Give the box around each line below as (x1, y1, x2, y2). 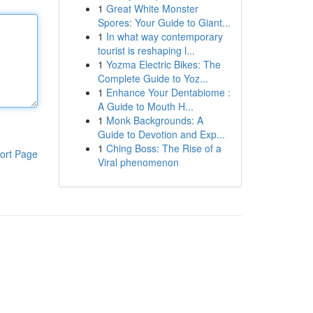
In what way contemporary (105, 29, 223, 43)
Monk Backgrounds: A (105, 113, 203, 127)
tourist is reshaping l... (97, 43, 195, 57)
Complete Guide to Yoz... (97, 71, 208, 85)
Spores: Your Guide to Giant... (97, 15, 231, 29)
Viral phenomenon (97, 155, 179, 169)
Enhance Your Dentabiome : (105, 85, 231, 99)
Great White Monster (105, 1, 198, 15)
